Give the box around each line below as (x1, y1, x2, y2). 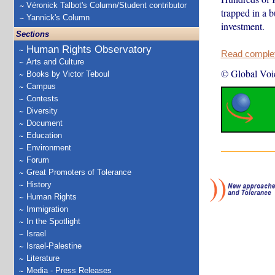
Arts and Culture (26, 57, 84, 66)
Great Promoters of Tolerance (26, 168, 131, 177)
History (26, 180, 52, 189)
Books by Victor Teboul (26, 69, 109, 79)
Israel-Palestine (26, 241, 82, 250)
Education (26, 131, 62, 140)
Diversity (26, 106, 58, 115)
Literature (26, 254, 60, 263)
